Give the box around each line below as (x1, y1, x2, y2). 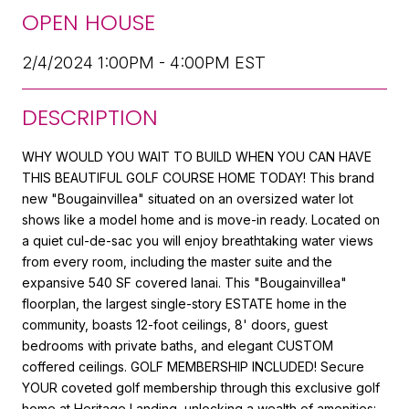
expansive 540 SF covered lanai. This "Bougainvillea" (22, 274, 347, 290)
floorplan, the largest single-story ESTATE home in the (22, 295, 347, 311)
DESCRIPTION (22, 101, 158, 132)
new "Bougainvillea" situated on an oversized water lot (22, 190, 353, 206)
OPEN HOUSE (22, 6, 155, 37)
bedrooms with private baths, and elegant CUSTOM (22, 337, 333, 353)
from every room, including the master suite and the (22, 253, 332, 269)
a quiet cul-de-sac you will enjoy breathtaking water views (22, 232, 373, 248)
